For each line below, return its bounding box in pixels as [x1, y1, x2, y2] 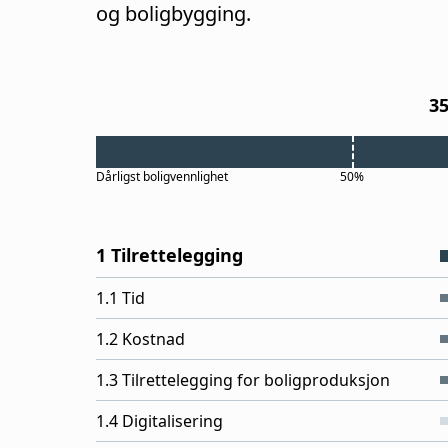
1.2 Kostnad [96, 328, 185, 350]
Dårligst [96, 168, 143, 185]
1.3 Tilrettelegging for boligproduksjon [96, 369, 390, 391]
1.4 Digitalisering [96, 410, 223, 432]
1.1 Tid [96, 287, 145, 309]
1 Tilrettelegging [96, 243, 243, 267]
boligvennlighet [143, 168, 228, 185]
